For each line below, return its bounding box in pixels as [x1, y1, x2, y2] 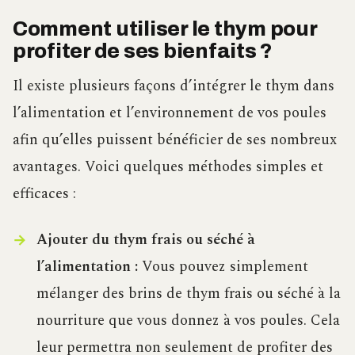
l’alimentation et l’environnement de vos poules [13, 101, 326, 124]
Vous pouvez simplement [137, 254, 308, 278]
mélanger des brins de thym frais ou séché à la [36, 281, 341, 305]
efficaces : [13, 181, 76, 205]
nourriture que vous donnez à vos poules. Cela [36, 308, 340, 332]
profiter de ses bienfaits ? [13, 40, 273, 62]
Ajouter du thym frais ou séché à [36, 227, 255, 251]
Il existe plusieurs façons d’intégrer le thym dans [13, 74, 334, 97]
